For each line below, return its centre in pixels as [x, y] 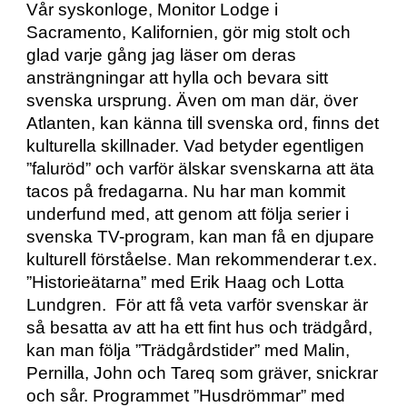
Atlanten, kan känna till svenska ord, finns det [203, 124]
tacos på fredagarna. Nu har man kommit [186, 192]
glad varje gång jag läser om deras [162, 55]
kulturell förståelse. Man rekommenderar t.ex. [202, 260]
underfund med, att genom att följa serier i [188, 214]
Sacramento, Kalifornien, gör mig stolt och [189, 33]
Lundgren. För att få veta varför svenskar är [198, 305]
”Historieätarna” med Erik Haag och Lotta [186, 283]
